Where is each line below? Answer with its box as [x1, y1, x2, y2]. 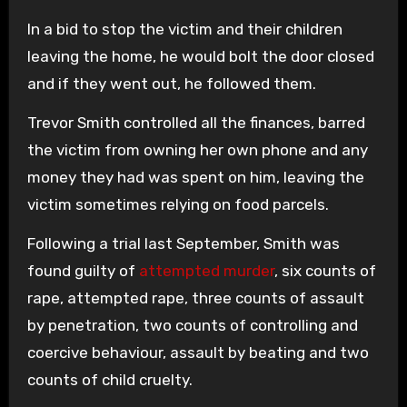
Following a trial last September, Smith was [26, 234, 340, 253]
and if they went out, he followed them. [26, 74, 316, 93]
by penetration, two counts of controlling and [26, 316, 358, 334]
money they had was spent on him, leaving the [26, 168, 364, 186]
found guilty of [26, 262, 139, 280]
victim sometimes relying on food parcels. [26, 195, 329, 213]
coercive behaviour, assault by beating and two [26, 343, 369, 362]
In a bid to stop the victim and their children [26, 20, 342, 38]
